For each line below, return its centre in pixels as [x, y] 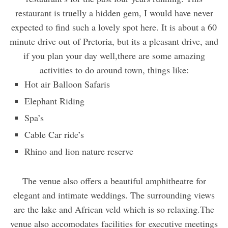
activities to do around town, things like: [114, 70]
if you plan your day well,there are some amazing [114, 56]
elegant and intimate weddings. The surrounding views [114, 195]
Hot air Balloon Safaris [67, 84]
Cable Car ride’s [54, 135]
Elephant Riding [54, 101]
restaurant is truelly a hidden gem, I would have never [114, 13]
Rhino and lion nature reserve [79, 151]
